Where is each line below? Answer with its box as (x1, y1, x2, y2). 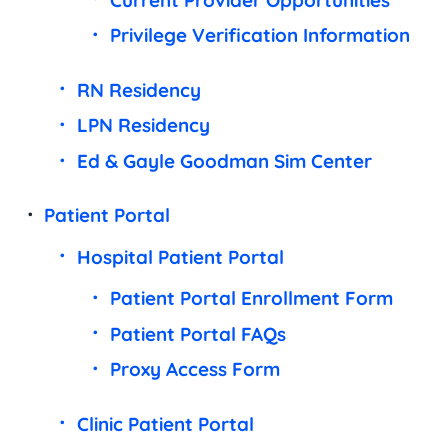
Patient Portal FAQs (109, 321, 286, 346)
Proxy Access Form (109, 357, 280, 382)
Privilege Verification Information (109, 23, 410, 48)
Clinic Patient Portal (76, 411, 254, 436)
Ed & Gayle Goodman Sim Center (76, 148, 372, 173)
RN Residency (76, 77, 201, 102)
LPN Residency (76, 113, 210, 138)
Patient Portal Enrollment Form (109, 285, 393, 310)
